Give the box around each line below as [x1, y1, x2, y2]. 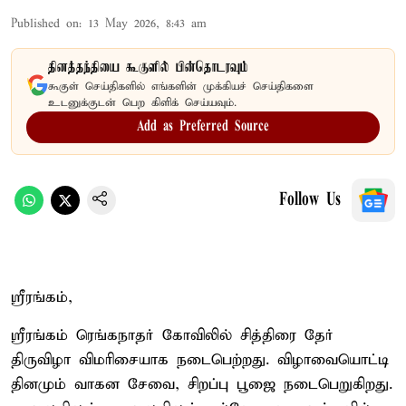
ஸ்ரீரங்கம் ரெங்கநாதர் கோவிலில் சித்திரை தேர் [11, 325, 333, 345]
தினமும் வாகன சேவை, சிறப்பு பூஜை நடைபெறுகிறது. [11, 374, 392, 394]
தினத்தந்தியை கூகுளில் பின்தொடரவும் [48, 59, 248, 76]
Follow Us [279, 190, 341, 209]
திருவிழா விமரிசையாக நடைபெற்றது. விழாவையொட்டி [11, 350, 389, 370]
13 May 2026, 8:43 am [88, 15, 207, 32]
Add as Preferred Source [137, 119, 269, 134]
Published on [11, 15, 79, 32]
